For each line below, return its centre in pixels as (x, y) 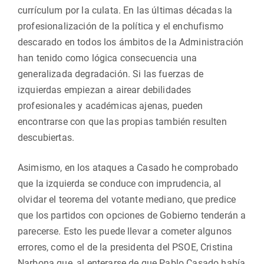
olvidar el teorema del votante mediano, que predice (127, 199)
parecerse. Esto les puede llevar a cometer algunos (126, 231)
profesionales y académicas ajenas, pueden (110, 106)
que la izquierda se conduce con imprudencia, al (120, 184)
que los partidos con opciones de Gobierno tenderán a (132, 215)
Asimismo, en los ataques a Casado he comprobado (128, 168)
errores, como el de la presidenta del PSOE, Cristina (126, 247)
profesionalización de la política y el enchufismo (121, 26)
